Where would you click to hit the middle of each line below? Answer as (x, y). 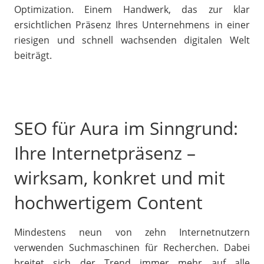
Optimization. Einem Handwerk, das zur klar (132, 9)
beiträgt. (33, 55)
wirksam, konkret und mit (120, 178)
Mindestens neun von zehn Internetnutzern (132, 232)
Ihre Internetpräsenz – (105, 153)
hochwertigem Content (108, 202)
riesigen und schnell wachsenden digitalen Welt (132, 40)
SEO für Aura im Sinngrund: (126, 128)
